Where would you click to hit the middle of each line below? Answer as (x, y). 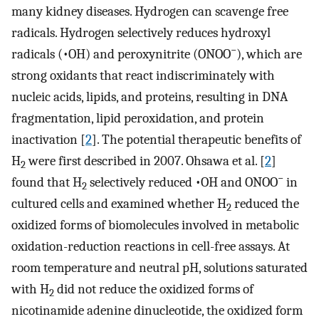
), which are (269, 54)
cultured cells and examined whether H (119, 204)
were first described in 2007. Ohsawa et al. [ (145, 161)
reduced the (265, 204)
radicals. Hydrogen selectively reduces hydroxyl (141, 33)
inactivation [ (48, 140)
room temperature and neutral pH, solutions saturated (159, 268)
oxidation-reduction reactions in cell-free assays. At (151, 247)
